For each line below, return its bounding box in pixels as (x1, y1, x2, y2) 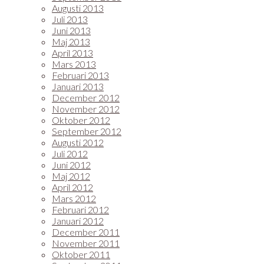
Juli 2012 (52, 148, 88, 159)
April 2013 (52, 47, 93, 58)
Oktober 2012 (52, 114, 110, 126)
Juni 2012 (52, 159, 91, 170)
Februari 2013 (52, 70, 109, 81)
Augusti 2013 (52, 2, 104, 14)
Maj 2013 (52, 36, 90, 47)
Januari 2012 (52, 215, 104, 226)
